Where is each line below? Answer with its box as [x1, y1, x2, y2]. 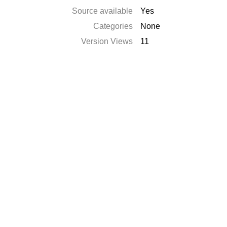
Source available [72, 7, 133, 15]
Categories [93, 22, 133, 30]
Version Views [81, 37, 133, 46]
